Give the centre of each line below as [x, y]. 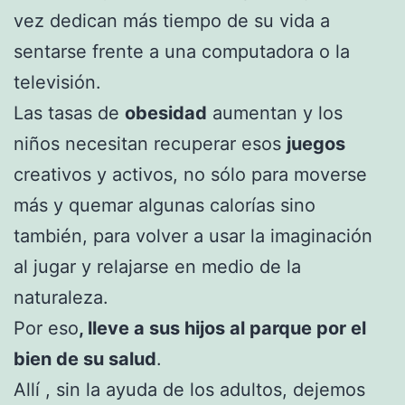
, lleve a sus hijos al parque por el [222, 328]
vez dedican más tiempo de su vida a [172, 20]
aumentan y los [275, 113]
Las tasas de [69, 113]
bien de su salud [85, 358]
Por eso [46, 328]
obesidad [166, 113]
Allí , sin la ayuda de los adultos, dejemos [189, 389]
